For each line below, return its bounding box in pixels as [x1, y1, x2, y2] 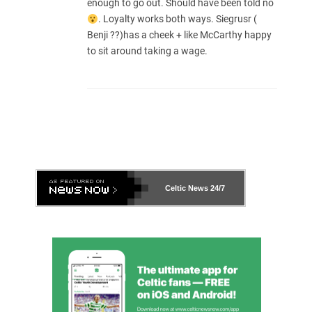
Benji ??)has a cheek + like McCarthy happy [87, 29, 272, 41]
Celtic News [165, 184, 208, 193]
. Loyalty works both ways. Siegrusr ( [97, 13, 257, 25]
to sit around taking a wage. [87, 45, 208, 57]
